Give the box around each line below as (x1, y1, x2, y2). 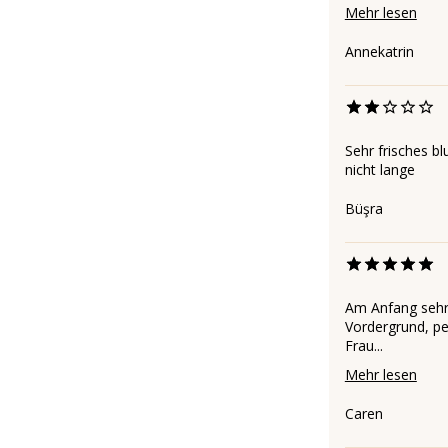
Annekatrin (344, 41, 414, 61)
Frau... (344, 335, 383, 355)
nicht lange (344, 159, 415, 179)
